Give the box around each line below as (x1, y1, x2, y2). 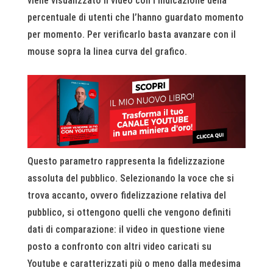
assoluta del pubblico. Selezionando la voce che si (27, 172, 234, 184)
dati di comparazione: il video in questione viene (27, 223, 225, 235)
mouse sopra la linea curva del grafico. (27, 46, 187, 58)
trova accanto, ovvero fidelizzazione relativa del (27, 189, 226, 201)
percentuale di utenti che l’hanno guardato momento (27, 12, 244, 24)
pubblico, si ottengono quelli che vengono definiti (27, 206, 231, 218)
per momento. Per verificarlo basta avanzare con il (27, 29, 236, 41)
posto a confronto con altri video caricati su (27, 240, 211, 252)
